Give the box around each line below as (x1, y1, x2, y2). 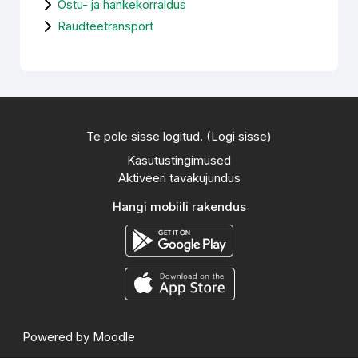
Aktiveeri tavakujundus (117, 170, 241, 185)
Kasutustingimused (127, 153, 231, 168)
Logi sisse (211, 129, 267, 144)
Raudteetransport (58, 18, 154, 34)
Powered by (22, 329, 93, 344)
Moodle (93, 329, 135, 344)
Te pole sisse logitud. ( (86, 129, 211, 144)
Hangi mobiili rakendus (112, 199, 246, 214)
